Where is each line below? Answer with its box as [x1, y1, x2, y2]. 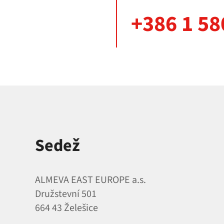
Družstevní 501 [35, 187, 96, 201]
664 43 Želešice [35, 201, 98, 215]
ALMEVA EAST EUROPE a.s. [35, 173, 146, 187]
